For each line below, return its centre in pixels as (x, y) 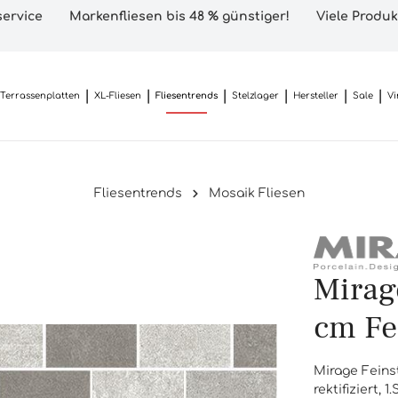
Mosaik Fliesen (256, 193)
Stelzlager (255, 96)
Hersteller (316, 96)
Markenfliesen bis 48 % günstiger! (179, 16)
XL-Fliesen (118, 96)
